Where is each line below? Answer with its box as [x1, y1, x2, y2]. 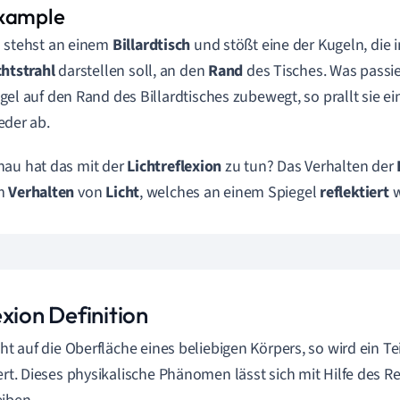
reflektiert [320, 181, 389, 204]
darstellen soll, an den [54, 60, 209, 82]
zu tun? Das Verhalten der [221, 155, 397, 178]
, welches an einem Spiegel [139, 181, 321, 204]
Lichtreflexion [127, 155, 222, 178]
